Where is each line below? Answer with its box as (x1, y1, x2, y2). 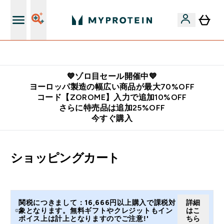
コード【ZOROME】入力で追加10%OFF (37, 93, 187, 101)
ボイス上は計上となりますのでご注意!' (18, 214, 149, 222)
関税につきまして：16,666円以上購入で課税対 (18, 198, 176, 206)
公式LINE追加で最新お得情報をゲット (57, 49, 176, 57)
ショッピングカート (10, 151, 120, 164)
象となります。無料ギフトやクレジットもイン (18, 206, 173, 214)
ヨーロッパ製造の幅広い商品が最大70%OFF (29, 82, 195, 91)
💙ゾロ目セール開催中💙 (66, 72, 157, 80)
